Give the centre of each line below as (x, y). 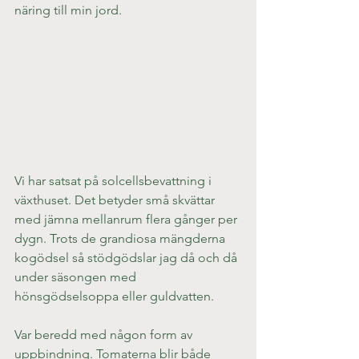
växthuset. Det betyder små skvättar (116, 200)
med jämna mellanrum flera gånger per (127, 220)
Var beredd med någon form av (105, 335)
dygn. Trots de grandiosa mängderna (121, 239)
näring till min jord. (68, 10)
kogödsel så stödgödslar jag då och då (127, 258)
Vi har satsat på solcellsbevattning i (115, 181)
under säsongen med (77, 277)
